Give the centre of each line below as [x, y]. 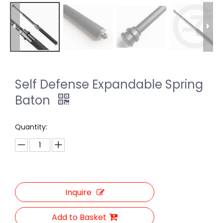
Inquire [78, 192]
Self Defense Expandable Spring [109, 84]
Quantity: [31, 127]
